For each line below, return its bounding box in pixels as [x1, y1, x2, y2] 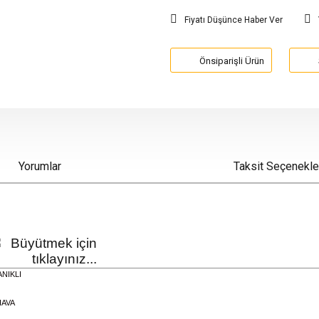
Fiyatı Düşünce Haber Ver [184, 15, 283, 25]
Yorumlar [19, 159, 61, 173]
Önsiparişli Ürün [199, 56, 264, 66]
